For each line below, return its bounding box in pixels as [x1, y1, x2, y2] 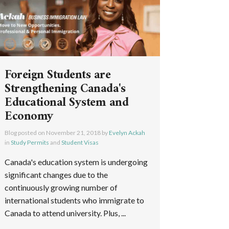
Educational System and [5, 91, 129, 113]
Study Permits [11, 138, 50, 146]
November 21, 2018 [46, 128, 101, 136]
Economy [5, 105, 54, 127]
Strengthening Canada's [5, 78, 126, 100]
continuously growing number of [5, 182, 118, 192]
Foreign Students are [5, 64, 111, 86]
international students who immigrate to [5, 195, 145, 205]
